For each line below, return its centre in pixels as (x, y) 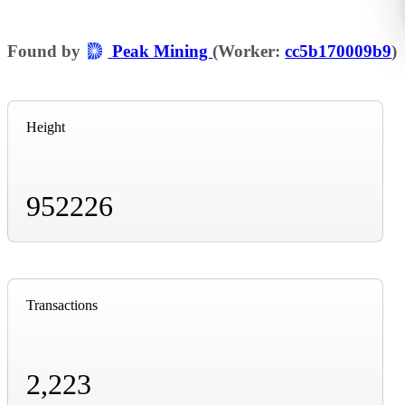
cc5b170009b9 (339, 51)
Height (46, 127)
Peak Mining (163, 51)
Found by (46, 51)
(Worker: (249, 51)
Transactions (62, 305)
